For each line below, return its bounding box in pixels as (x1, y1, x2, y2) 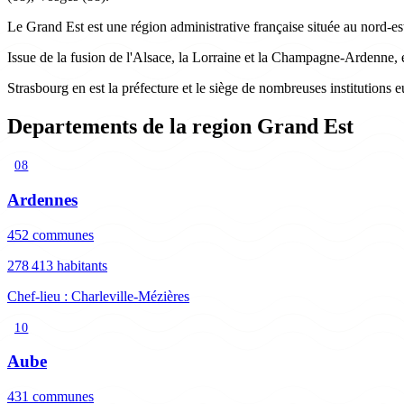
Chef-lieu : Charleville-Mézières (7, 288, 189, 304)
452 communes (7, 226, 94, 243)
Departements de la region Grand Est (7, 115, 353, 139)
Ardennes (7, 189, 78, 209)
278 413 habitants (7, 257, 107, 273)
